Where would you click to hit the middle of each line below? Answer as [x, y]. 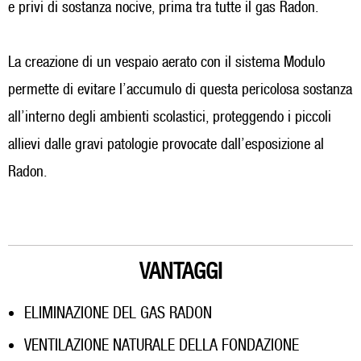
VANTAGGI [180, 271]
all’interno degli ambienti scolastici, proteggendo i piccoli [170, 116]
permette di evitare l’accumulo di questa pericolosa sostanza [180, 89]
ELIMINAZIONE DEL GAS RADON [122, 313]
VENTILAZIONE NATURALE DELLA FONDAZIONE [165, 345]
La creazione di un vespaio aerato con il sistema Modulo [166, 61]
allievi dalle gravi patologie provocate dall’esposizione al [166, 143]
